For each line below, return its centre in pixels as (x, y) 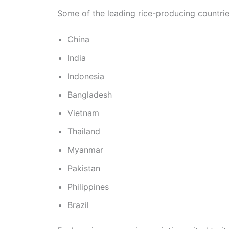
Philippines (88, 187)
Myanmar (85, 150)
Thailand (84, 132)
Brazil (78, 205)
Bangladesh (90, 95)
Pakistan (84, 168)
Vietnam (83, 113)
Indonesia (86, 76)
